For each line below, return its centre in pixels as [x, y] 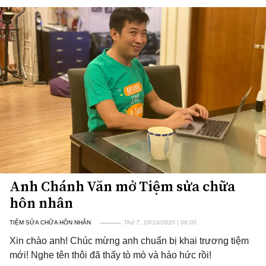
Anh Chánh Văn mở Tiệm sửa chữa [122, 186]
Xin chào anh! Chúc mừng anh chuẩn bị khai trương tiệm [129, 241]
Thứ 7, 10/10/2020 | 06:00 [160, 222]
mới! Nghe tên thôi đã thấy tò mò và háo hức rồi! [110, 255]
